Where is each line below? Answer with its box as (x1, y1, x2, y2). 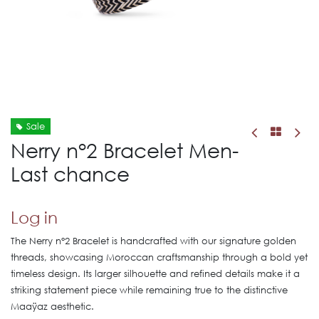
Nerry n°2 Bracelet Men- (11, 137, 239, 162)
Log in (11, 207, 58, 226)
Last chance (11, 161, 130, 185)
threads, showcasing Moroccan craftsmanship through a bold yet (11, 251, 308, 263)
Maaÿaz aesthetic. (11, 300, 94, 313)
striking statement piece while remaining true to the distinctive (11, 284, 288, 296)
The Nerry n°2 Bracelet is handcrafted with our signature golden (11, 235, 296, 247)
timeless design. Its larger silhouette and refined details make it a (11, 268, 300, 280)
